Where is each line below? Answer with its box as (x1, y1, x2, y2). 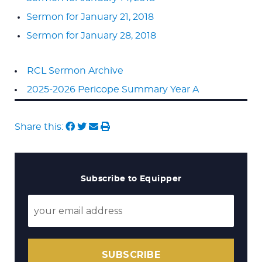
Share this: (15, 122, 65, 132)
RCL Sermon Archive (27, 65, 123, 75)
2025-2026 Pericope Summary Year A (27, 84, 199, 94)
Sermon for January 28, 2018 (26, 30, 156, 40)
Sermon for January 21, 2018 (26, 12, 154, 22)
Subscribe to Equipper (80, 174, 182, 183)
